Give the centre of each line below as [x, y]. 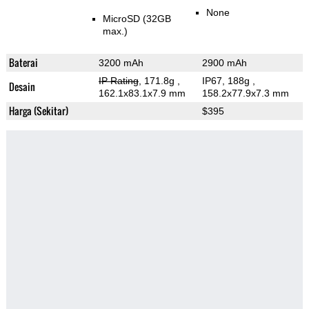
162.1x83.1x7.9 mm [142, 93]
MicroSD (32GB [137, 19]
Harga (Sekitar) [38, 111]
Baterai [23, 63]
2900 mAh [224, 63]
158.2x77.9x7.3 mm [245, 93]
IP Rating [118, 81]
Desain [22, 87]
